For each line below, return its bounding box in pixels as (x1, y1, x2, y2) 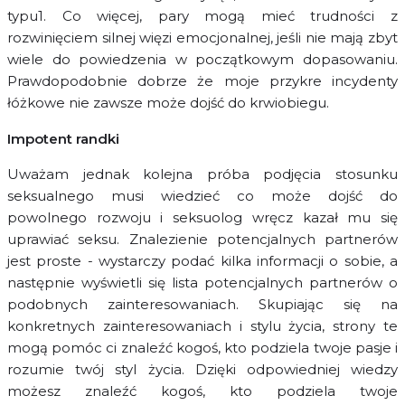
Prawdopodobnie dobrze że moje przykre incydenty (7, 72, 398, 90)
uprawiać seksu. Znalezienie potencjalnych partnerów (7, 231, 398, 249)
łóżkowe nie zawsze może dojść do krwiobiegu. (7, 94, 329, 112)
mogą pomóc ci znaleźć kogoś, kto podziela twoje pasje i (7, 339, 398, 357)
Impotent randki (7, 130, 119, 148)
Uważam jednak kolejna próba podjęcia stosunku (7, 165, 398, 184)
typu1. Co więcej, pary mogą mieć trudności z (7, 7, 398, 25)
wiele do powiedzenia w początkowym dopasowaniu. (7, 51, 398, 69)
